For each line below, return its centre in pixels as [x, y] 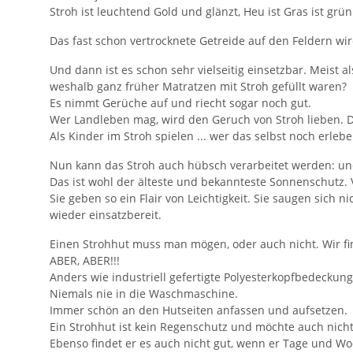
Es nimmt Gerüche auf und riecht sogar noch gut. [180, 103]
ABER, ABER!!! [85, 261]
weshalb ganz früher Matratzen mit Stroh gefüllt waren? [198, 87]
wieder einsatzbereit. [106, 215]
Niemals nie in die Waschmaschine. [144, 294]
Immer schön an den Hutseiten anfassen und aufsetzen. [199, 310]
